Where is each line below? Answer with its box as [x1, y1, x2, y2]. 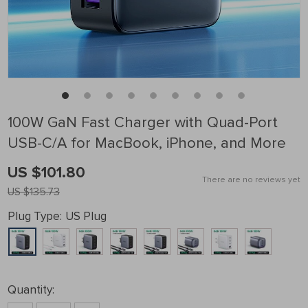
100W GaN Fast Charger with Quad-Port [8, 113, 278, 132]
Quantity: [8, 283, 54, 297]
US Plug [65, 209, 107, 223]
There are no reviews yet [202, 175, 300, 185]
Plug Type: [8, 209, 62, 223]
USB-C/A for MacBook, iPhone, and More [8, 134, 286, 153]
